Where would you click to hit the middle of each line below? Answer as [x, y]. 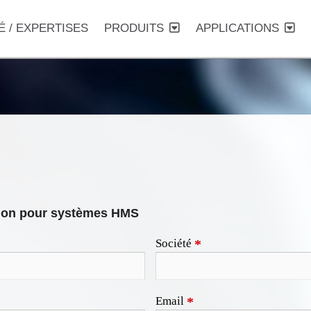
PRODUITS [134, 28]
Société [175, 243]
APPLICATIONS [237, 28]
